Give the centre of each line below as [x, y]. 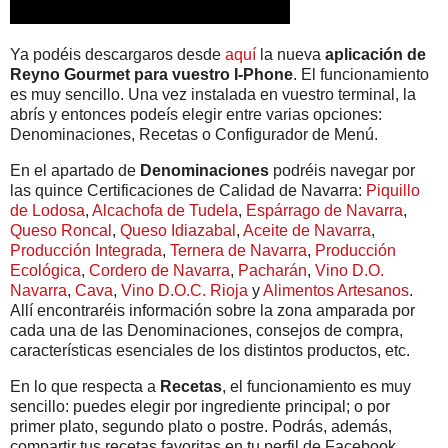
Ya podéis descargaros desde [117, 55]
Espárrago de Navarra [324, 211]
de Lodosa [47, 211]
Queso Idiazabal [178, 231]
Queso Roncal [61, 231]
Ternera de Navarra [238, 251]
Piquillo [393, 191]
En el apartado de [75, 171]
